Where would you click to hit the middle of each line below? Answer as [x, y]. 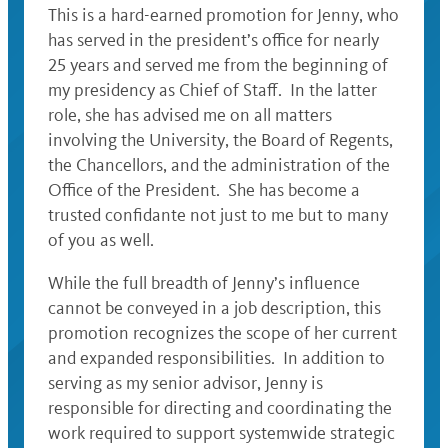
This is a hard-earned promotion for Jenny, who [223, 15]
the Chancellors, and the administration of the [219, 165]
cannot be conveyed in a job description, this [214, 308]
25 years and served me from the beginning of [218, 65]
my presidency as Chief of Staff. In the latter [212, 90]
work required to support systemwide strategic [221, 433]
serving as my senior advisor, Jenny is [185, 383]
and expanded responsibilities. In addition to [216, 358]
